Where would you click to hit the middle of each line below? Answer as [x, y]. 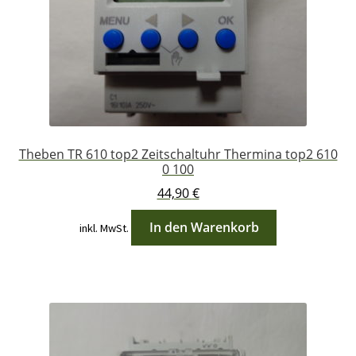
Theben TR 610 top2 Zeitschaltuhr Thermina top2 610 [178, 154]
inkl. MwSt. [104, 228]
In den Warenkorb [204, 228]
